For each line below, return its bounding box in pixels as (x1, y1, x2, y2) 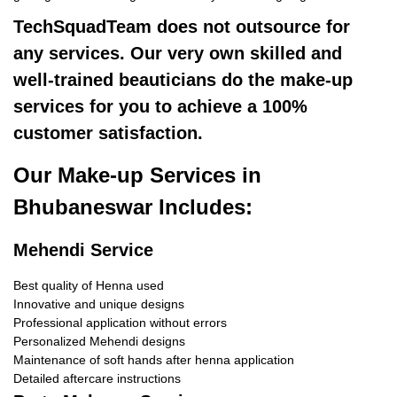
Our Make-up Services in (13, 163, 261, 187)
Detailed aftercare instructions (13, 371, 181, 385)
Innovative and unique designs (13, 297, 184, 311)
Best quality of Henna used (13, 278, 164, 292)
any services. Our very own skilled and (13, 43, 342, 63)
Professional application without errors (13, 315, 227, 330)
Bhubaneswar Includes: (13, 195, 253, 219)
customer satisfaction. (13, 123, 203, 143)
